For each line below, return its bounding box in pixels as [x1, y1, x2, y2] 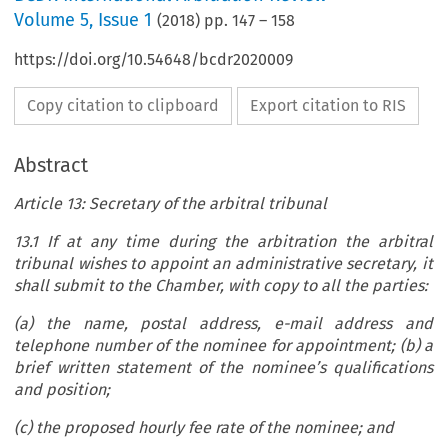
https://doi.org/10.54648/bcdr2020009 [14, 50, 294, 70]
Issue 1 [98, 9, 153, 32]
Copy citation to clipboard [27, 96, 220, 116]
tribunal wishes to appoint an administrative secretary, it [14, 254, 433, 274]
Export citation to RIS [250, 96, 407, 116]
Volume [14, 9, 81, 32]
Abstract [14, 153, 89, 178]
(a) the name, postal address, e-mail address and [14, 314, 433, 334]
